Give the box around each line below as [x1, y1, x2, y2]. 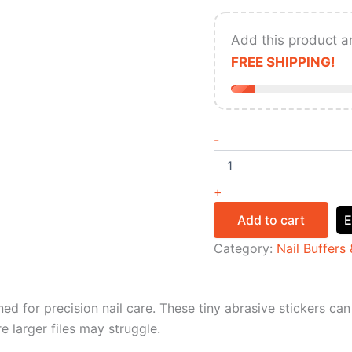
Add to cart [237, 212, 305, 228]
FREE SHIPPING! [231, 54, 335, 70]
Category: [214, 240, 277, 256]
